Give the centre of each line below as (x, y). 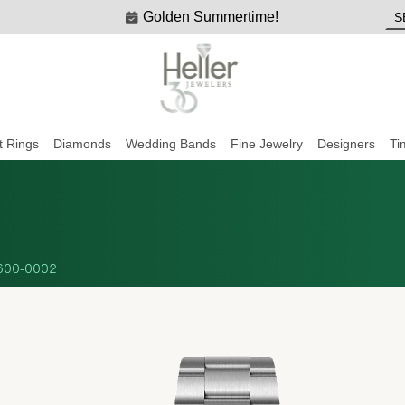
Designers (346, 144)
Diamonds (82, 144)
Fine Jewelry (266, 144)
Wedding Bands (170, 144)
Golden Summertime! (211, 17)
